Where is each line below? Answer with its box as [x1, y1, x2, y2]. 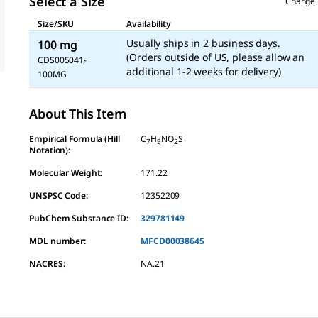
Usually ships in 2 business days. [126, 36, 280, 50]
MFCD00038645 [141, 235, 204, 248]
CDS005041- [38, 54, 87, 67]
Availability [126, 18, 171, 31]
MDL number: [29, 235, 87, 248]
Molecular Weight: [29, 167, 103, 180]
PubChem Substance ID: [29, 212, 128, 225]
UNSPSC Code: [29, 190, 88, 202]
